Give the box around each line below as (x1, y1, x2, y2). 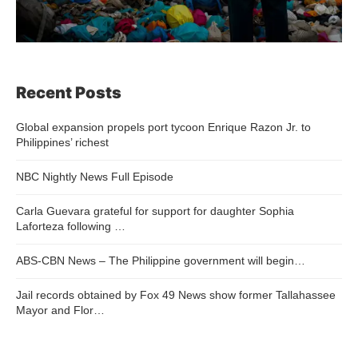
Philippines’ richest (16, 135, 109, 149)
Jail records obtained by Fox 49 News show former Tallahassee (16, 288, 336, 301)
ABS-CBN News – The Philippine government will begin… (16, 253, 305, 267)
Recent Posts (16, 82, 121, 102)
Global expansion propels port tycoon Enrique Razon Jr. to (16, 120, 311, 133)
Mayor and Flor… (16, 303, 105, 316)
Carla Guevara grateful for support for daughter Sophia (16, 204, 294, 217)
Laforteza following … (16, 219, 125, 233)
